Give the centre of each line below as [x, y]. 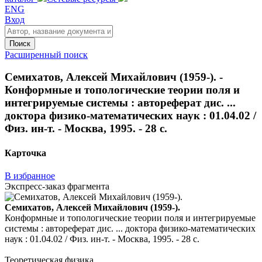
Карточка [25, 153]
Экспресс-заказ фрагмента [57, 186]
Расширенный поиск [46, 54]
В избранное [30, 175]
